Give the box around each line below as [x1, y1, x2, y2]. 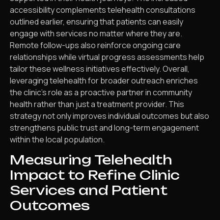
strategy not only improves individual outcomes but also [10, 110, 209, 121]
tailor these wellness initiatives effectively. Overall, [10, 63, 190, 74]
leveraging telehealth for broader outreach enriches [10, 75, 198, 86]
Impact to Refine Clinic [10, 167, 180, 183]
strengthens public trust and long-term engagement [10, 122, 199, 133]
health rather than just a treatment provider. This [10, 98, 184, 110]
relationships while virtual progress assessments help [10, 51, 204, 62]
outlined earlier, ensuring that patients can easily [10, 16, 183, 27]
